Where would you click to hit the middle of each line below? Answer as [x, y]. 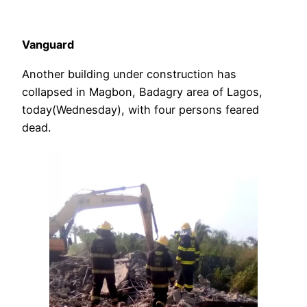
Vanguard [48, 45]
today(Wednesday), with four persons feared [140, 109]
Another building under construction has [129, 74]
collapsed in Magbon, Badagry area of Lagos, [142, 91]
